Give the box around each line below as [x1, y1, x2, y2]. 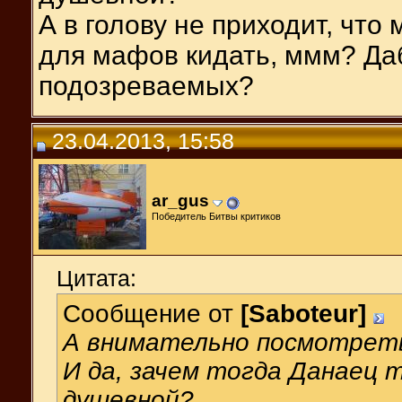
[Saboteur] [240, 299, 366, 328]
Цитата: [57, 265, 136, 291]
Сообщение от [63, 299, 240, 328]
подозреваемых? [39, 70, 254, 100]
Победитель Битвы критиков [152, 210, 281, 222]
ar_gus [152, 190, 209, 210]
